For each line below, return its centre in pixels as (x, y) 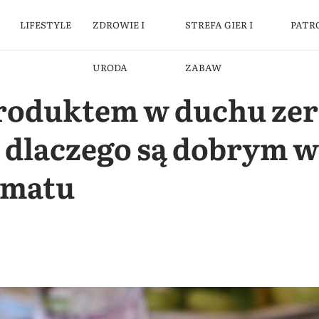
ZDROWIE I (119, 25)
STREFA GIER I (219, 25)
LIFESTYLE (46, 25)
